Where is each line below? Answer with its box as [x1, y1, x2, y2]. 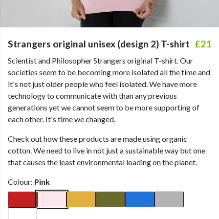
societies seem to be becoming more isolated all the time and [8, 67, 210, 77]
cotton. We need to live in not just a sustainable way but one [8, 146, 205, 155]
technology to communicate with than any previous [8, 91, 177, 100]
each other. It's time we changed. [8, 114, 115, 124]
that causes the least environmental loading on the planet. [8, 157, 197, 167]
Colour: [8, 177, 34, 186]
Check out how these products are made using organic [8, 134, 187, 143]
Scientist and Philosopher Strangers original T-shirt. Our [8, 56, 193, 65]
